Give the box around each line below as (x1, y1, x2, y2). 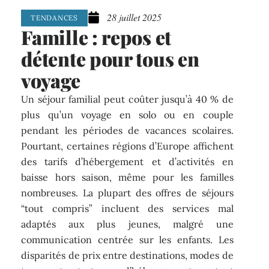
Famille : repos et (21, 24, 171, 50)
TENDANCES (31, 13, 78, 23)
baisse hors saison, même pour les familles (21, 171, 234, 184)
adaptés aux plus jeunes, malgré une (21, 218, 234, 231)
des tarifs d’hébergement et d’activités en (21, 156, 234, 168)
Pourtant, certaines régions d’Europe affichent (21, 140, 234, 153)
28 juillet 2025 (106, 10, 162, 23)
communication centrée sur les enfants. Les (21, 234, 234, 246)
